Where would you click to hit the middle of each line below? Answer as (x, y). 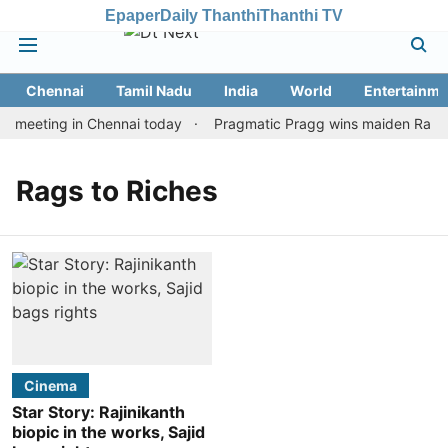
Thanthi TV (301, 15)
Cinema (50, 385)
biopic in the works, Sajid (108, 431)
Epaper (132, 15)
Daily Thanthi (210, 15)
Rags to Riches (117, 191)
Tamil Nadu (154, 90)
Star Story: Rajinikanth (98, 411)
